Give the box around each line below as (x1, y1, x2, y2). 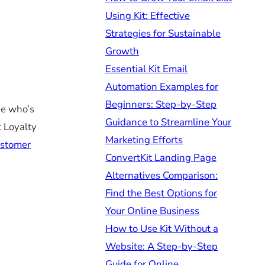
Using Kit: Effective (105, 8, 190, 22)
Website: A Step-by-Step (105, 239, 218, 253)
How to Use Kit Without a (105, 221, 218, 235)
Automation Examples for (105, 79, 218, 93)
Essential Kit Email (105, 62, 188, 76)
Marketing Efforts (105, 132, 183, 147)
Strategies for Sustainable (105, 26, 221, 40)
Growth (105, 44, 139, 58)
